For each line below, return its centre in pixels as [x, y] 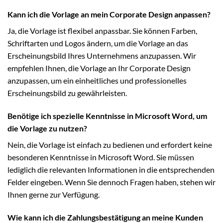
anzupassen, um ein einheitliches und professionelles [97, 81]
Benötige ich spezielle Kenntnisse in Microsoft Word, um [107, 115]
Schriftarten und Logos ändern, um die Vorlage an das [98, 43]
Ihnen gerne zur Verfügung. [54, 194]
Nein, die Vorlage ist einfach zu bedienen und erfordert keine [110, 144]
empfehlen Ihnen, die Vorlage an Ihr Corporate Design [99, 68]
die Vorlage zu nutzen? [47, 128]
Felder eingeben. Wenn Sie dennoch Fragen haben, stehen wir [111, 182]
